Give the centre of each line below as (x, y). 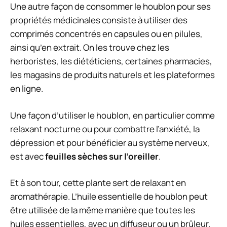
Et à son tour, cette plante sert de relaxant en (98, 183)
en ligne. (27, 89)
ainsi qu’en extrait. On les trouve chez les (90, 48)
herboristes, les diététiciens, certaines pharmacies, (111, 61)
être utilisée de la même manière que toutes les (103, 210)
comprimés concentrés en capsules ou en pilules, (106, 34)
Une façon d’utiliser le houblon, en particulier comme (112, 115)
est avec (28, 156)
